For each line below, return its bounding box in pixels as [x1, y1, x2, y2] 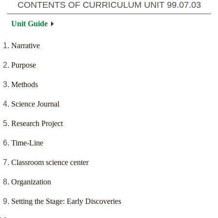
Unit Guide [11, 19, 48, 28]
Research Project [11, 119, 63, 128]
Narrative [11, 41, 40, 50]
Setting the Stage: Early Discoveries [11, 197, 121, 206]
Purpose [11, 61, 36, 70]
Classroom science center [11, 158, 89, 167]
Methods [11, 80, 38, 89]
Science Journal [11, 100, 59, 109]
